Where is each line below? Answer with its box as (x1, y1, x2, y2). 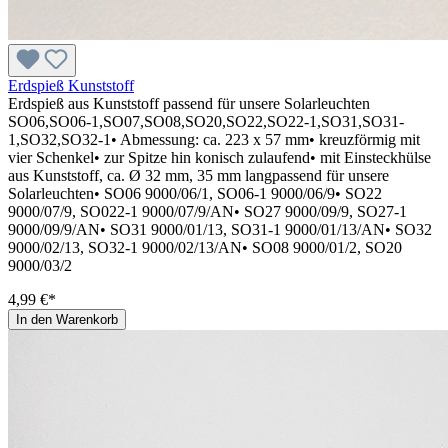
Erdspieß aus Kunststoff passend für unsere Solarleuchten (8, 94, 370, 112)
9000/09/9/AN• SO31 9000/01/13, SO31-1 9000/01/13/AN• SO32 (8, 220, 432, 238)
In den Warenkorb (16, 311, 118, 327)
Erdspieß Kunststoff (8, 76, 134, 94)
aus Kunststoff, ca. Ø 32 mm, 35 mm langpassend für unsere (8, 166, 389, 184)
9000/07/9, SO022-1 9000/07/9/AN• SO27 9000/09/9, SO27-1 (8, 202, 407, 220)
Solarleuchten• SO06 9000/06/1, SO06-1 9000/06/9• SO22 (8, 184, 382, 202)
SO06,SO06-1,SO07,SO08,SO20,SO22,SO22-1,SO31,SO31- (8, 112, 404, 130)
